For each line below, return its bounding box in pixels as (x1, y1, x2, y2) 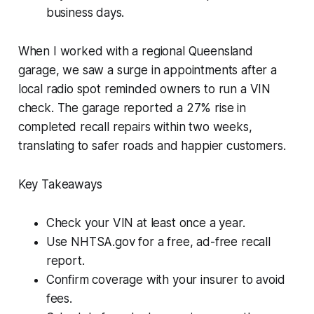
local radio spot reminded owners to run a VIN (18, 81, 271, 96)
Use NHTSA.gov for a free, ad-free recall (46, 234, 271, 249)
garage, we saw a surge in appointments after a (18, 62, 277, 77)
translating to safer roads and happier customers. (18, 138, 286, 153)
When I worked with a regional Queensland (18, 43, 253, 58)
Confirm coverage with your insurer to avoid (46, 272, 285, 287)
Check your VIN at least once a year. (46, 215, 245, 230)
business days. (46, 5, 125, 20)
